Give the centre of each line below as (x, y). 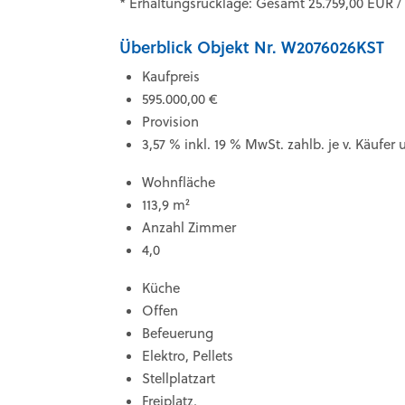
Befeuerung (178, 333)
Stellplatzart (179, 378)
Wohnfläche (179, 182)
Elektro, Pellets (188, 356)
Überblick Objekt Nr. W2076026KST (252, 47)
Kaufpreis (171, 76)
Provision (170, 122)
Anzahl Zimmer (189, 227)
